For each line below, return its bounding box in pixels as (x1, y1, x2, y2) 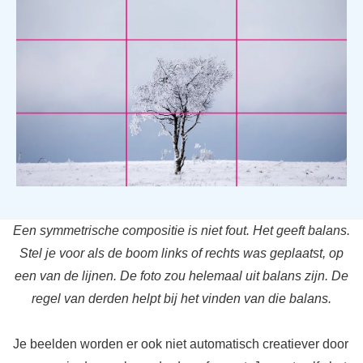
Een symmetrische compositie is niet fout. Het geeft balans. (13, 224, 350, 238)
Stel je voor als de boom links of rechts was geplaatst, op (19, 246, 344, 261)
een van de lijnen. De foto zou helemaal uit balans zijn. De (15, 269, 348, 284)
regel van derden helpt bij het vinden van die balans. (32, 292, 331, 306)
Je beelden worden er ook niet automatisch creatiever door (12, 337, 348, 352)
